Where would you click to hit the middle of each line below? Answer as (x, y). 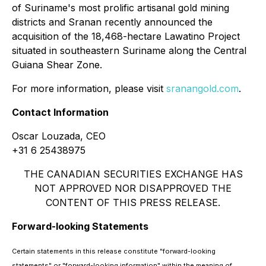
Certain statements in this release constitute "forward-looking (114, 251)
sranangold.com (202, 89)
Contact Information (60, 113)
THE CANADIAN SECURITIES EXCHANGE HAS (133, 174)
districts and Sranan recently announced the (112, 22)
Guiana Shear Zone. (57, 65)
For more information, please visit (89, 89)
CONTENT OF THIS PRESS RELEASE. (133, 203)
